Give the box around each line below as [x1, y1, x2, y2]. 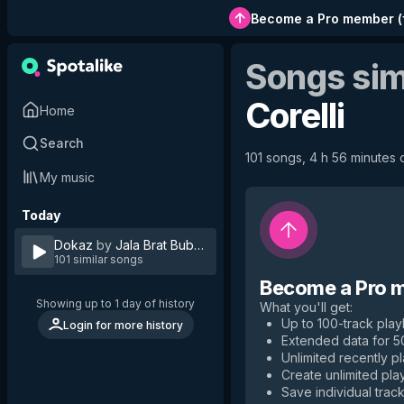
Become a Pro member [250, 10, 394, 26]
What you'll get [260, 299, 350, 315]
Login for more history [62, 317, 183, 332]
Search [40, 135, 84, 151]
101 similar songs [54, 252, 143, 266]
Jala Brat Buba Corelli [170, 237, 243, 252]
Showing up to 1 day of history [36, 297, 195, 310]
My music [40, 169, 95, 185]
